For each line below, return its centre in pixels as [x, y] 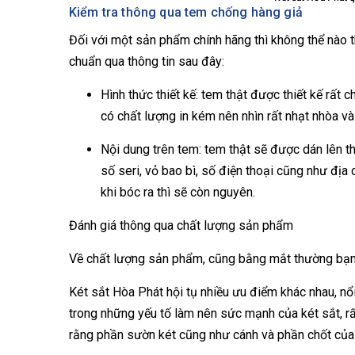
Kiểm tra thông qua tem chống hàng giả [186, 12]
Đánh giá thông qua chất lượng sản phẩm [181, 225]
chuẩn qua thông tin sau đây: [147, 61]
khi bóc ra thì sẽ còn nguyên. [178, 192]
